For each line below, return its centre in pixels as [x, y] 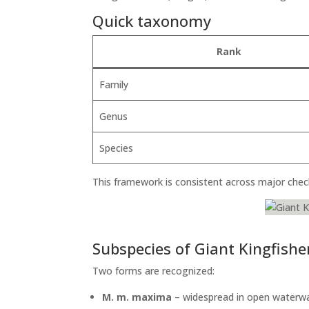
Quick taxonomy [152, 21]
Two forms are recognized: [154, 271]
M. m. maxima [137, 297]
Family [113, 85]
